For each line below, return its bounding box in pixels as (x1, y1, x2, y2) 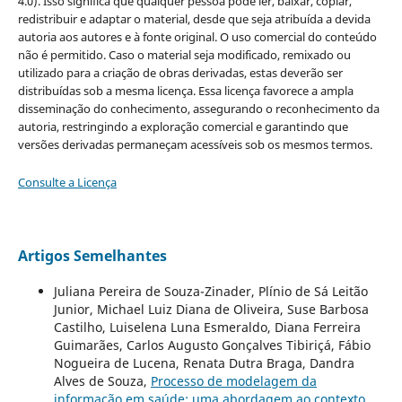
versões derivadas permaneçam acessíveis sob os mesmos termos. (17, 136, 372, 153)
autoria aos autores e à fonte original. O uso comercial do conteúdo (17, 29, 377, 45)
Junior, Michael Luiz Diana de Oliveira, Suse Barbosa (53, 301, 369, 319)
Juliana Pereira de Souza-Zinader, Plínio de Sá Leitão (53, 283, 368, 301)
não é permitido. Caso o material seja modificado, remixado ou (17, 47, 351, 63)
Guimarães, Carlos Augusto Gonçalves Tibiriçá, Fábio (53, 336, 371, 354)
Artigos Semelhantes (17, 246, 167, 267)
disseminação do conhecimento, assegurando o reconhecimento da (17, 100, 380, 117)
